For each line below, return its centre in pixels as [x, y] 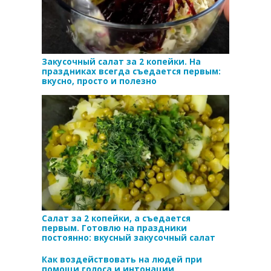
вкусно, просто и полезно [99, 81]
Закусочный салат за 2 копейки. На [121, 62]
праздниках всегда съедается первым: [131, 72]
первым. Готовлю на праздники [114, 228]
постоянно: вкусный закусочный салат [129, 237]
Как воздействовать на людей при [122, 259]
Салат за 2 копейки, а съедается [116, 218]
